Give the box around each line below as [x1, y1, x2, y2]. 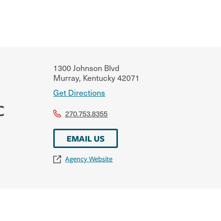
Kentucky [81, 71, 116, 83]
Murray [53, 71, 79, 83]
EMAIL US [67, 132, 105, 144]
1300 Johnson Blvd [53, 61, 120, 74]
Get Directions [53, 86, 106, 98]
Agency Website [65, 154, 113, 163]
